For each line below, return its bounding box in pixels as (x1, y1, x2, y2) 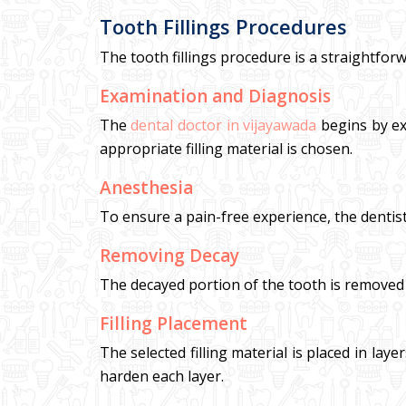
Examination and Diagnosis (99, 84, 331, 108)
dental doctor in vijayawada (130, 115, 317, 135)
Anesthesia (99, 176, 193, 199)
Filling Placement (99, 312, 247, 335)
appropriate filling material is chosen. (99, 139, 353, 159)
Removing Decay (99, 244, 239, 267)
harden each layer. (99, 366, 224, 386)
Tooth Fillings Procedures (99, 13, 347, 40)
